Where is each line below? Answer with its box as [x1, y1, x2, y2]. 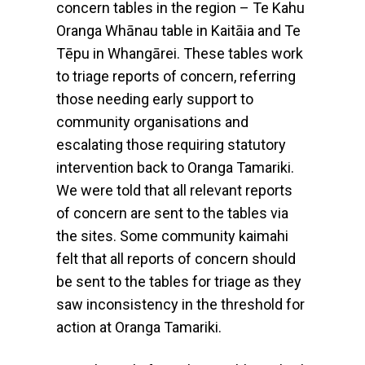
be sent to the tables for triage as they [55, 273, 301, 291]
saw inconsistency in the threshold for [55, 296, 305, 314]
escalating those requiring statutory [55, 136, 286, 154]
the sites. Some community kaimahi [55, 227, 288, 245]
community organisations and [55, 113, 248, 131]
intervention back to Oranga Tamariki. [55, 159, 294, 177]
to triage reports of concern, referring [55, 68, 296, 86]
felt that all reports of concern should [55, 250, 296, 268]
